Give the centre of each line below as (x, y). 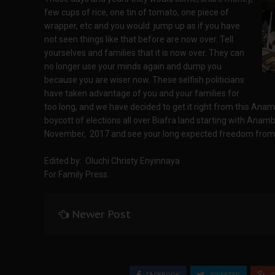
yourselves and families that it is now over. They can (144, 53)
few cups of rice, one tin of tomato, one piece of (137, 13)
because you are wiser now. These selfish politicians (144, 80)
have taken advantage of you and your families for (142, 94)
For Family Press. (77, 175)
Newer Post (101, 215)
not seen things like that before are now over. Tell (139, 40)
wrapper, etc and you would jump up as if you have (142, 26)
